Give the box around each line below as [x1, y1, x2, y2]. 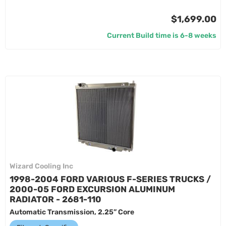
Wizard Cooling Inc [10, 162, 73, 171]
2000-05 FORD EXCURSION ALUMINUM [10, 184, 175, 194]
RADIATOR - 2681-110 [10, 194, 101, 204]
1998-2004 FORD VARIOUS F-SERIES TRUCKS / [10, 174, 211, 184]
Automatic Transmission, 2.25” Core [10, 208, 134, 216]
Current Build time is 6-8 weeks [107, 31, 216, 40]
